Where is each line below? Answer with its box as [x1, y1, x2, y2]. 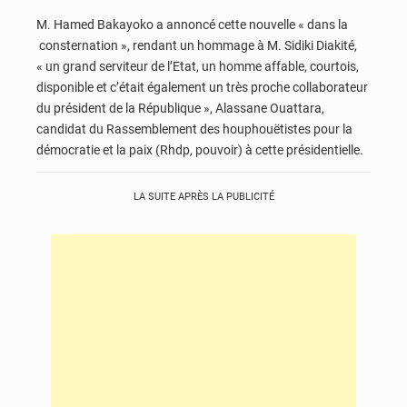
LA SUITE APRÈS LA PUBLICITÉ [133, 191, 274, 203]
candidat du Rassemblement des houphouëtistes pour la [36, 121, 352, 136]
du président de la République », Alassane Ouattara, [36, 100, 324, 115]
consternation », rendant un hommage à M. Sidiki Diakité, [36, 37, 357, 53]
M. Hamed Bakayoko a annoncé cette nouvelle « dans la [36, 16, 348, 32]
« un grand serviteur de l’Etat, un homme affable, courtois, [36, 58, 359, 74]
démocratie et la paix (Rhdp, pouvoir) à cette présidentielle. [36, 142, 369, 157]
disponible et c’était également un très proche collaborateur [36, 79, 368, 94]
